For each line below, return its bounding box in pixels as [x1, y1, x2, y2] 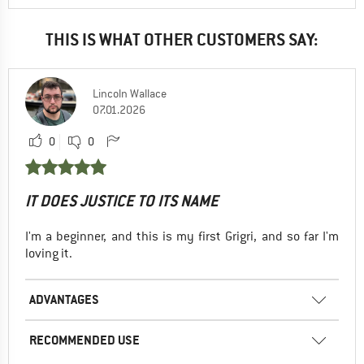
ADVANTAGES [29, 291, 99, 309]
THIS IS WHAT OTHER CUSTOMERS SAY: [45, 28, 318, 50]
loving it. [25, 245, 72, 262]
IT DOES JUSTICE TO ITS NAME [25, 191, 219, 212]
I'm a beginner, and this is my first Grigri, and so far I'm [25, 228, 339, 245]
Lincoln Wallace [93, 85, 167, 101]
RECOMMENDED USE [29, 331, 140, 349]
